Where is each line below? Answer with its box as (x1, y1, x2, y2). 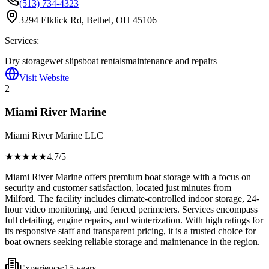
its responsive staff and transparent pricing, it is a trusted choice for (5, 225, 256, 236)
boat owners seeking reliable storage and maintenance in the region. (5, 236, 260, 247)
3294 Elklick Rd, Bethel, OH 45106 (19, 15, 157, 26)
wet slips (49, 56, 82, 67)
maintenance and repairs (125, 56, 217, 67)
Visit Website (19, 73, 69, 83)
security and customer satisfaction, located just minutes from (5, 182, 231, 193)
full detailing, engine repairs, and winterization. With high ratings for (5, 214, 263, 225)
